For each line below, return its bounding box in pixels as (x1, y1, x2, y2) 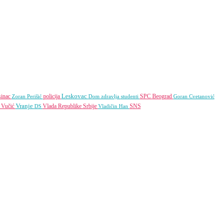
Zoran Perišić (11, 93, 43, 100)
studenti (120, 93, 140, 100)
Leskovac (61, 92, 88, 100)
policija (43, 93, 61, 100)
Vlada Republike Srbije (42, 103, 98, 110)
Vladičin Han (98, 103, 130, 110)
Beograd (152, 93, 173, 100)
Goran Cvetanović (173, 93, 215, 100)
